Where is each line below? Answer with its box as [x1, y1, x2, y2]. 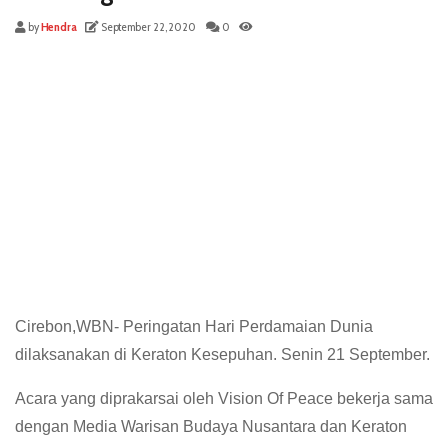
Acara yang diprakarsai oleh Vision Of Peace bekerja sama [15, 390, 433, 408]
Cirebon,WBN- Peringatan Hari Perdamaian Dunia [15, 318, 373, 336]
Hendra [38, 19, 77, 34]
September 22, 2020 [100, 19, 196, 34]
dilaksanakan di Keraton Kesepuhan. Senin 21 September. [15, 346, 430, 364]
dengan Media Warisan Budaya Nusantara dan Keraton [15, 418, 407, 436]
